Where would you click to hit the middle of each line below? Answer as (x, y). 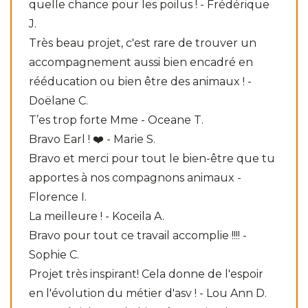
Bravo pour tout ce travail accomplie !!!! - (138, 235)
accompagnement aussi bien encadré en (141, 62)
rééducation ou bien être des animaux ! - (140, 81)
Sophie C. (54, 254)
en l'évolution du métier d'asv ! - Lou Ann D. (148, 293)
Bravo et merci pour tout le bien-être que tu (152, 158)
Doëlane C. (58, 100)
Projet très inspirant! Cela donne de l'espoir (146, 274)
